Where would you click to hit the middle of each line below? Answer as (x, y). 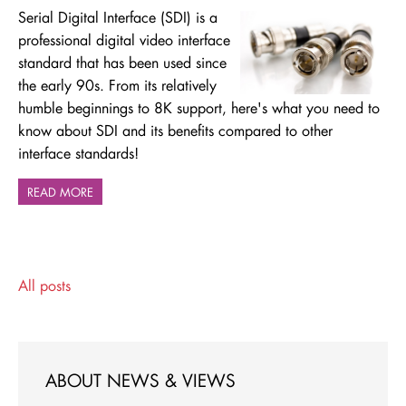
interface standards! (78, 153)
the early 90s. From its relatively (117, 85)
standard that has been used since (122, 63)
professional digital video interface (124, 40)
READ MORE (60, 192)
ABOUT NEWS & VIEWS (140, 381)
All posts (44, 285)
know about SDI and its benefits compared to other (175, 130)
